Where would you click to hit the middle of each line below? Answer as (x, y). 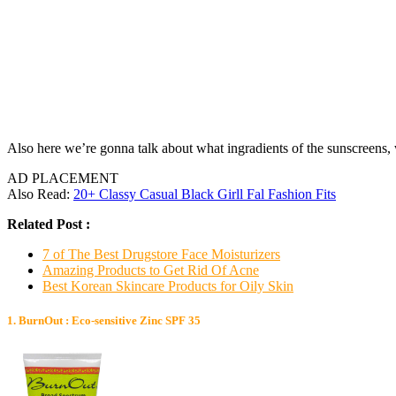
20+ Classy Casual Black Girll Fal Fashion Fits (205, 194)
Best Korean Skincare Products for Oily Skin (168, 286)
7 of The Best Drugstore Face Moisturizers (161, 254)
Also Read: (40, 194)
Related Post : (49, 224)
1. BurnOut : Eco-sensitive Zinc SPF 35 (104, 320)
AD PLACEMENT (63, 178)
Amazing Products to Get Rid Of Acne (151, 270)
